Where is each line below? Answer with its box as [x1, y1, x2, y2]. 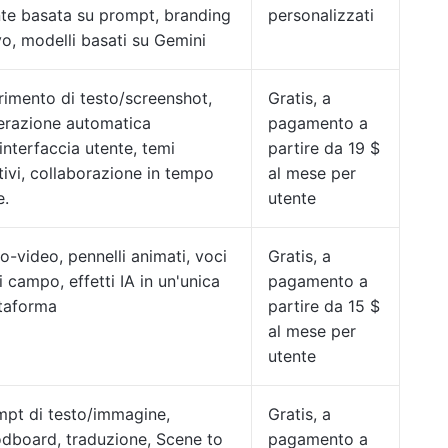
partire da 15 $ [268, 296, 380, 316]
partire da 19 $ [268, 138, 380, 158]
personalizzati [268, 5, 374, 25]
